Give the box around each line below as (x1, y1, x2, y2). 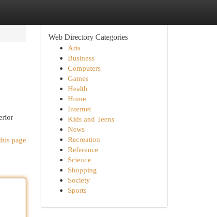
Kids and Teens (67, 115, 114, 123)
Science (67, 155, 91, 164)
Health (67, 84, 88, 93)
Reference (67, 145, 98, 154)
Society (67, 176, 90, 184)
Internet (67, 105, 91, 113)
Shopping (67, 166, 97, 174)
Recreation (67, 135, 100, 143)
